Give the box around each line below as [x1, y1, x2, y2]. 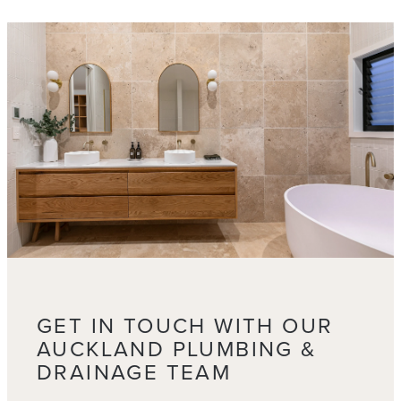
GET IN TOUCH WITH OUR [37, 310, 334, 340]
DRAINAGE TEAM [37, 356, 232, 387]
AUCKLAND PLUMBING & [37, 333, 317, 363]
